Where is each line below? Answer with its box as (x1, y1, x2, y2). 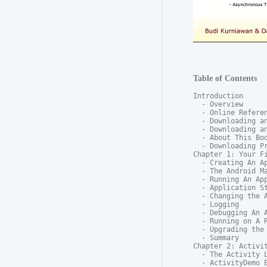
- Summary (193, 234, 239, 243)
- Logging (193, 200, 239, 209)
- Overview (193, 100, 243, 109)
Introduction (193, 92, 243, 101)
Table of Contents (193, 73, 257, 83)
